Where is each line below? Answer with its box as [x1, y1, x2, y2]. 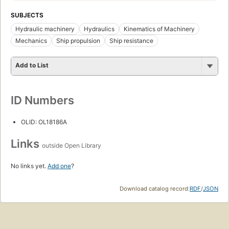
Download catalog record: [120, 185, 190, 193]
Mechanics [15, 37, 47, 45]
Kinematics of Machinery [124, 25, 195, 33]
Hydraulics [84, 25, 114, 33]
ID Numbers [11, 94, 74, 107]
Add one [48, 162, 71, 170]
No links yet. [11, 162, 48, 170]
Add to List [15, 61, 49, 70]
